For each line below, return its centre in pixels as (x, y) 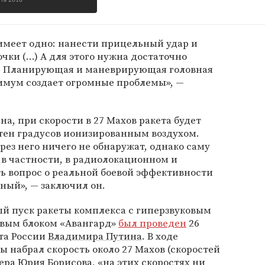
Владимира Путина (95, 236)
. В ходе (160, 236)
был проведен (152, 223)
